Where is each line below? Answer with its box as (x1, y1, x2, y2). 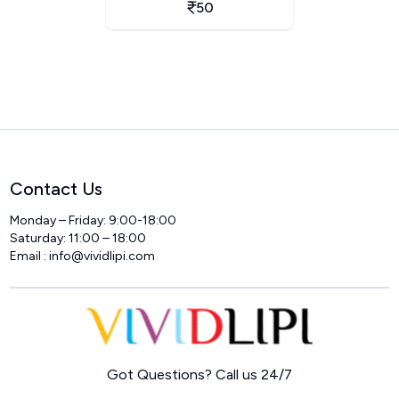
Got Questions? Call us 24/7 (106, 366, 292, 383)
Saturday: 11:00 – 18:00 (10, 230, 147, 246)
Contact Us (10, 177, 103, 199)
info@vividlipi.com (49, 248, 156, 264)
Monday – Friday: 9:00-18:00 (10, 212, 177, 228)
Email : (10, 248, 50, 264)
